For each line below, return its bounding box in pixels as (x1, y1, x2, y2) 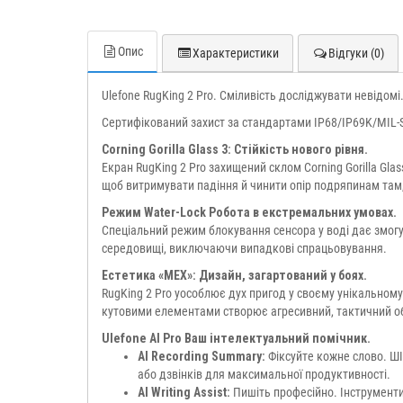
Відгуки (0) (328, 46, 384, 60)
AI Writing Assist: (138, 385, 230, 399)
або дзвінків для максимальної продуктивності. (138, 367, 390, 381)
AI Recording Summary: (138, 349, 265, 363)
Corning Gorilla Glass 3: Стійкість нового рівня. (102, 142, 368, 157)
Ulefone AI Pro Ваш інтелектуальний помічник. (102, 331, 371, 345)
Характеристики (193, 46, 279, 60)
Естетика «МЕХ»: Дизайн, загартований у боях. (102, 268, 367, 282)
